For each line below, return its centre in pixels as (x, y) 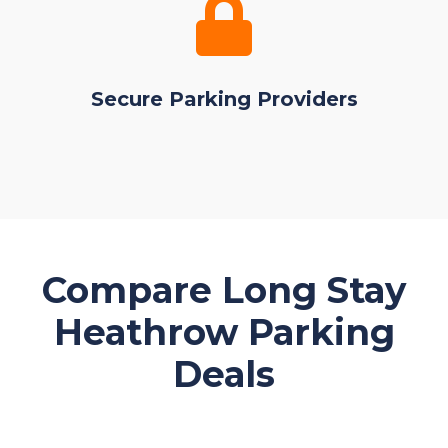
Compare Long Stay (224, 290)
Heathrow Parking (224, 332)
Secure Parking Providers (224, 98)
